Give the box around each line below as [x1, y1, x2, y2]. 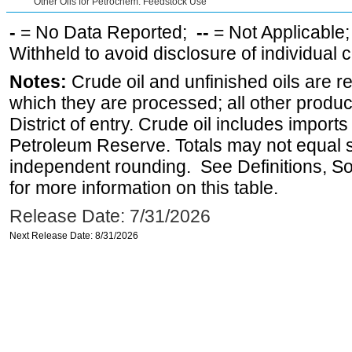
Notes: [9, 71, 67, 92]
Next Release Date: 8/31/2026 [9, 230, 138, 241]
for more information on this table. [9, 178, 278, 198]
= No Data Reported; [16, 22, 196, 42]
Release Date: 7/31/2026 [9, 206, 211, 226]
